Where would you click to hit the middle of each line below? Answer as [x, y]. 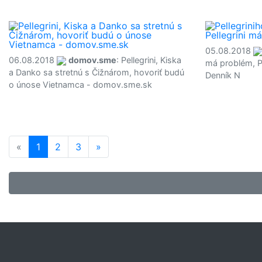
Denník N [223, 75]
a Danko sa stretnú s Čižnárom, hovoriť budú [96, 72]
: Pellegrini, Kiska [149, 60]
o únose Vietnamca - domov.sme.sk [80, 85]
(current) [60, 147]
